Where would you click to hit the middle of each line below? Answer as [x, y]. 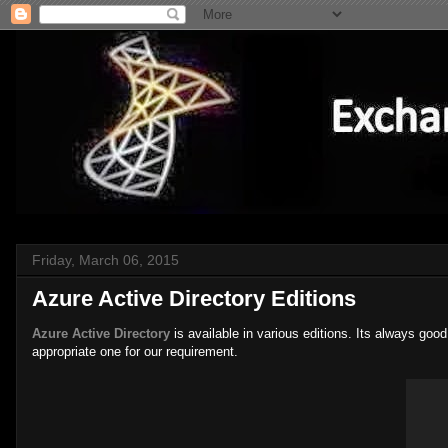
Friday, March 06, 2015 [105, 260]
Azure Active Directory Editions [194, 298]
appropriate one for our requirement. [135, 351]
